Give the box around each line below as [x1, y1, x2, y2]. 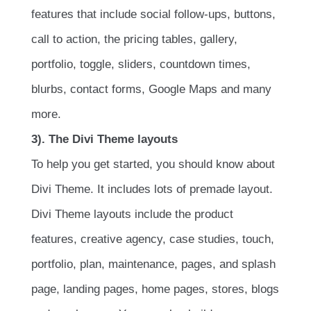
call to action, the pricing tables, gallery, [31, 32, 237, 46]
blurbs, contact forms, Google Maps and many [31, 82, 271, 96]
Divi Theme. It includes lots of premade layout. [31, 182, 273, 196]
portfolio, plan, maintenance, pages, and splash [31, 257, 276, 271]
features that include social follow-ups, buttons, [31, 7, 276, 21]
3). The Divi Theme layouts [31, 132, 178, 146]
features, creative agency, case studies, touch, [31, 232, 274, 246]
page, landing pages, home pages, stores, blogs [31, 282, 279, 296]
